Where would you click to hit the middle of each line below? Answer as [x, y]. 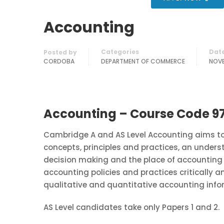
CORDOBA [59, 61]
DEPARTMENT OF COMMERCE [143, 61]
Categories [120, 52]
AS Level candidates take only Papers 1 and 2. [131, 207]
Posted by [60, 52]
